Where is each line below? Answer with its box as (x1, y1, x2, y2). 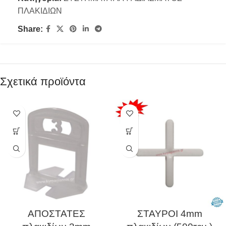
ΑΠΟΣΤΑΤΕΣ (28, 208, 85, 219)
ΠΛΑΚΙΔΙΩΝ (18, 7, 62, 16)
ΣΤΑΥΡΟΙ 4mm (137, 208, 202, 219)
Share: (18, 25, 43, 34)
